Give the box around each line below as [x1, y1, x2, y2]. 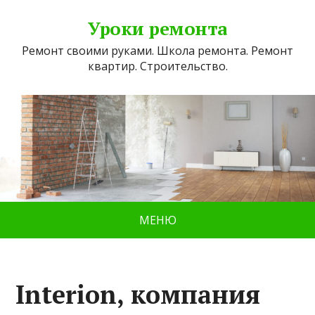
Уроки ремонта [88, 16, 227, 40]
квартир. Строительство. [87, 58, 228, 74]
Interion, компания [15, 278, 261, 311]
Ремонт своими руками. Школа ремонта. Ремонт [22, 43, 293, 58]
